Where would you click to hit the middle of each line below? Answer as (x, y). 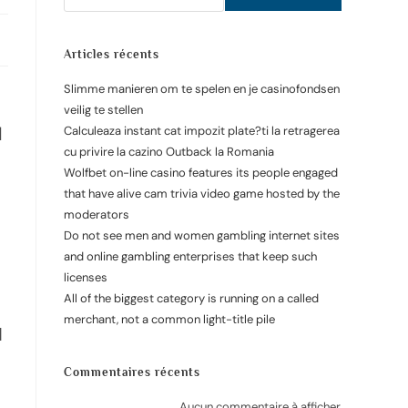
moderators (97, 214)
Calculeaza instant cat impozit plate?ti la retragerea (202, 131)
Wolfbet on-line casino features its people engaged (201, 173)
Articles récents (112, 54)
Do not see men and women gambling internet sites (202, 235)
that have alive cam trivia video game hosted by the (202, 194)
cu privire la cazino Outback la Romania (169, 152)
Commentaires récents (132, 372)
